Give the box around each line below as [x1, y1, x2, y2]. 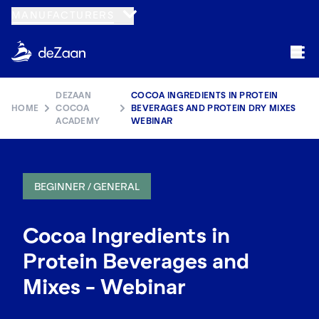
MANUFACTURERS [11, 9, 115, 21]
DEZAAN [56, 90, 92, 101]
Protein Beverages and [23, 248, 249, 274]
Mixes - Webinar [23, 273, 186, 300]
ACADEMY [56, 115, 100, 127]
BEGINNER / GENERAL [34, 180, 140, 193]
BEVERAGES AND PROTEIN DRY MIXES [131, 103, 296, 114]
